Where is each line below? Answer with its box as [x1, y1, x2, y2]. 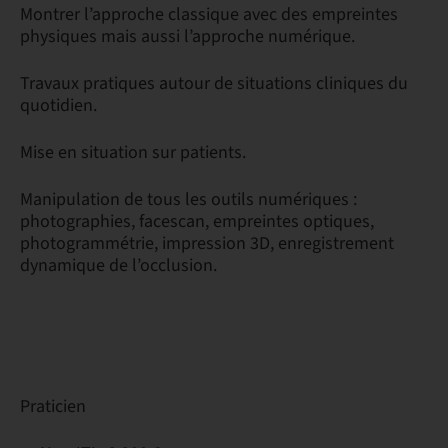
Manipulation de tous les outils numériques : [20, 187, 357, 212]
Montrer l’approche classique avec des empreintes [20, 2, 398, 27]
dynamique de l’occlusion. [20, 253, 217, 278]
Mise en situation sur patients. [20, 140, 246, 165]
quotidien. [20, 93, 97, 118]
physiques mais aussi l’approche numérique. [20, 24, 355, 49]
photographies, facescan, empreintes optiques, [20, 209, 374, 234]
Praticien [20, 394, 86, 419]
